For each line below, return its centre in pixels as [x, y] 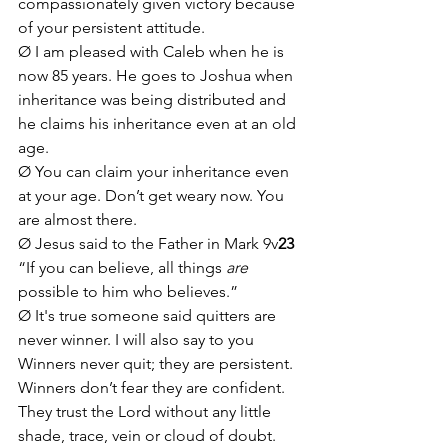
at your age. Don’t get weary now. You [153, 195]
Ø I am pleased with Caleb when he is [153, 51]
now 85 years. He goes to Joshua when [157, 75]
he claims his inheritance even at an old [159, 123]
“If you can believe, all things [122, 267]
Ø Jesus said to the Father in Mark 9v [148, 243]
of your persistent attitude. [113, 27]
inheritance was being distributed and [154, 99]
